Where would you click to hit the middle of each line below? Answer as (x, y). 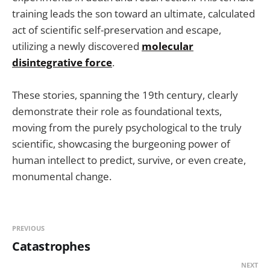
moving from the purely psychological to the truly (127, 127)
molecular (168, 46)
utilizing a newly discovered (77, 46)
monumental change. (62, 176)
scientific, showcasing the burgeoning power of (121, 143)
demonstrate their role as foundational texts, (117, 111)
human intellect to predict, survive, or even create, (129, 160)
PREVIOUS (28, 228)
